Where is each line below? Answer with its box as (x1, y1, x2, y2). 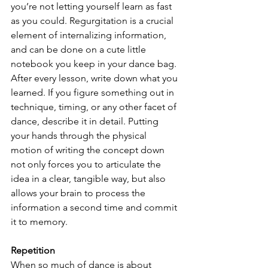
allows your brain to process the (11, 187, 148, 199)
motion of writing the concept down (11, 144, 167, 156)
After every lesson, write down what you (11, 72, 180, 84)
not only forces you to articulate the (11, 159, 163, 170)
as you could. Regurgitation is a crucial (11, 15, 176, 26)
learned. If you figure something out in (11, 87, 176, 98)
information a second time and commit (11, 202, 179, 213)
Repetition (11, 245, 55, 256)
